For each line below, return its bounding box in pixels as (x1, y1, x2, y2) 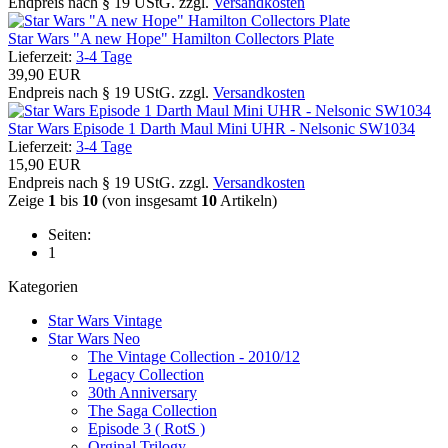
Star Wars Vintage (48, 311, 162, 329)
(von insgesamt (98, 191, 201, 209)
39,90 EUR (8, 65, 81, 83)
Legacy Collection (88, 365, 204, 383)
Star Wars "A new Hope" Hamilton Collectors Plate (8, 29, 334, 47)
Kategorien (8, 277, 78, 295)
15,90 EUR (8, 155, 81, 173)
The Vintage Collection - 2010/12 (88, 347, 300, 365)
